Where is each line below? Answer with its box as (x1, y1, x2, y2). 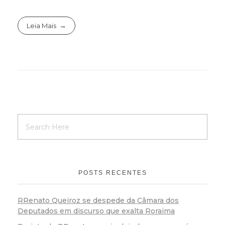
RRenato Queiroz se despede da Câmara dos (18, 196, 179, 205)
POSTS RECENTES (78, 169, 147, 176)
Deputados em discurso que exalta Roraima (18, 206, 175, 216)
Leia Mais (27, 21, 57, 30)
